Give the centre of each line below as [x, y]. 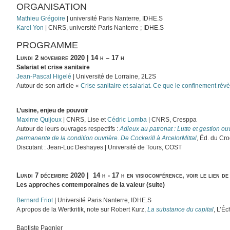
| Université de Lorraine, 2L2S [114, 76]
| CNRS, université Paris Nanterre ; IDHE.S [104, 28]
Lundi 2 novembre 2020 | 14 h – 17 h [71, 57]
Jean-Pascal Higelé [44, 76]
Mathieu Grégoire [41, 19]
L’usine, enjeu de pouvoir [53, 110]
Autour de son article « [49, 85]
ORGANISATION [52, 7]
